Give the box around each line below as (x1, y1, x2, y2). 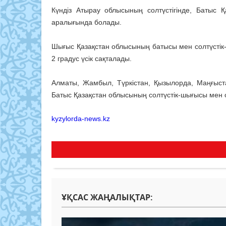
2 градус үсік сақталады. (51, 54, 132, 63)
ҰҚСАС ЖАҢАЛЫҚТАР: (62, 192, 153, 203)
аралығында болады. (51, 18, 122, 27)
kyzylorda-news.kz (51, 115, 110, 123)
